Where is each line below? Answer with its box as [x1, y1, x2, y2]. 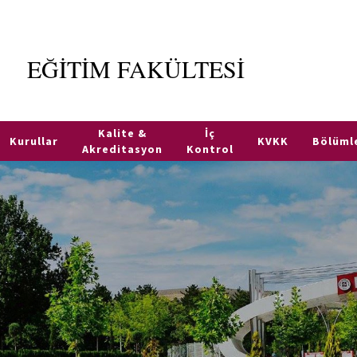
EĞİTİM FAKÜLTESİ [26, 53, 245, 84]
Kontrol [186, 142, 234, 156]
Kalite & [98, 126, 147, 140]
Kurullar [10, 134, 59, 148]
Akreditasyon [82, 142, 163, 156]
